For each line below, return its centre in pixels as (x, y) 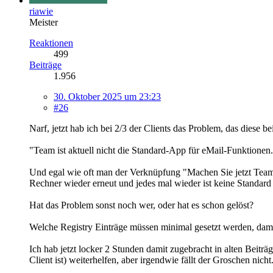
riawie (41, 11)
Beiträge (45, 65)
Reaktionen (51, 43)
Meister (44, 22)
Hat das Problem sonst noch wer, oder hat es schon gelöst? (141, 205)
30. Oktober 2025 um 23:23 (107, 96)
